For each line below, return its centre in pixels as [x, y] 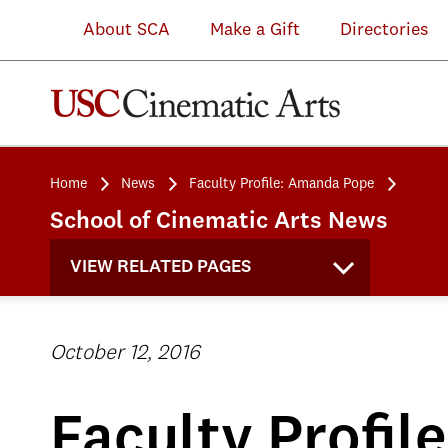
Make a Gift [255, 30]
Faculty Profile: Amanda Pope [281, 184]
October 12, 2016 [125, 353]
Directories [384, 30]
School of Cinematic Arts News [219, 222]
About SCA [111, 30]
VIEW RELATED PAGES [160, 267]
